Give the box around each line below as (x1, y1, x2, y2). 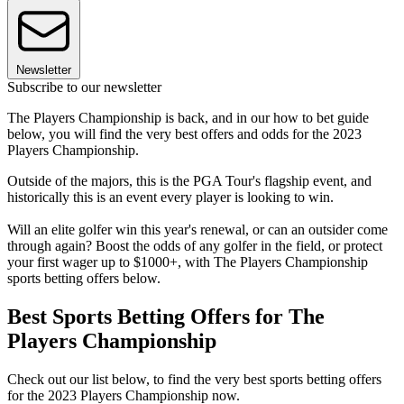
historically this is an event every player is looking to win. (7, 189, 334, 206)
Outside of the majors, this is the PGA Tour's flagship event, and (7, 173, 372, 189)
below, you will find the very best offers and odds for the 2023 (7, 126, 362, 142)
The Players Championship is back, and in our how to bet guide (7, 110, 369, 126)
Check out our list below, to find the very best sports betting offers (7, 371, 381, 387)
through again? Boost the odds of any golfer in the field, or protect (7, 238, 382, 254)
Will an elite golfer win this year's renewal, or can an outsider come (7, 222, 388, 238)
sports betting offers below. (7, 271, 161, 287)
